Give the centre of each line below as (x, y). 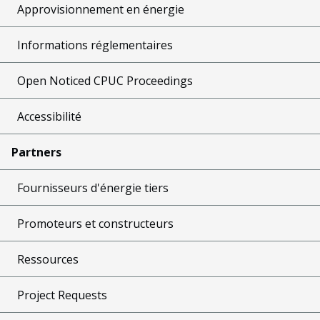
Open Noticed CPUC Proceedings (105, 80)
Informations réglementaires (95, 45)
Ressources (48, 259)
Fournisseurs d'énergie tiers (93, 187)
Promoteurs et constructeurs (95, 223)
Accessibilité (49, 116)
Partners (36, 152)
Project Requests (62, 295)
